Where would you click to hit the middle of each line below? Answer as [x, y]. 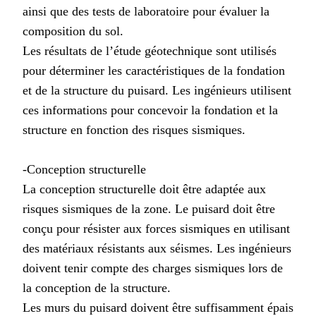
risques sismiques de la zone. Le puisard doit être [149, 208]
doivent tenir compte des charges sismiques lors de [153, 268]
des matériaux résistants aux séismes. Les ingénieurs [157, 248]
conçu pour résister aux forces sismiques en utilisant [156, 228]
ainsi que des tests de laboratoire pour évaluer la [146, 11]
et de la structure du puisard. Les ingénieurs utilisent [157, 90]
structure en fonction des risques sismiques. [134, 129]
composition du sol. [73, 31]
